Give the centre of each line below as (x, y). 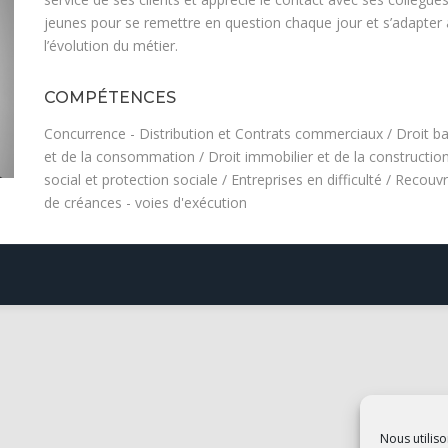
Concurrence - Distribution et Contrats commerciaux (213, 133)
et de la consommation (119, 156)
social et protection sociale (130, 179)
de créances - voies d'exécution (145, 202)
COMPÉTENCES (109, 97)
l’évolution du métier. (110, 45)
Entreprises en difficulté (306, 179)
